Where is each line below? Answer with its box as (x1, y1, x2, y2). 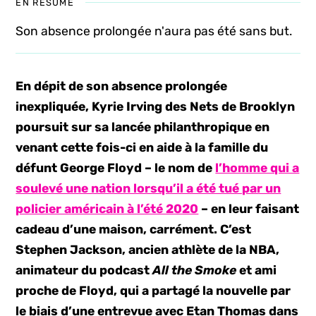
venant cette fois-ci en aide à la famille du (16, 140, 269, 154)
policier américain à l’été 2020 (16, 202, 199, 216)
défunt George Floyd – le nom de (16, 161, 216, 175)
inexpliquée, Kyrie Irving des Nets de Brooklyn (16, 99, 296, 114)
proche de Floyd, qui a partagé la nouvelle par (16, 284, 291, 298)
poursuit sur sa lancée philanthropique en (16, 120, 270, 134)
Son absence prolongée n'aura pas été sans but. (16, 24, 293, 38)
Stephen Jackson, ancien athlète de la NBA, (16, 243, 280, 257)
